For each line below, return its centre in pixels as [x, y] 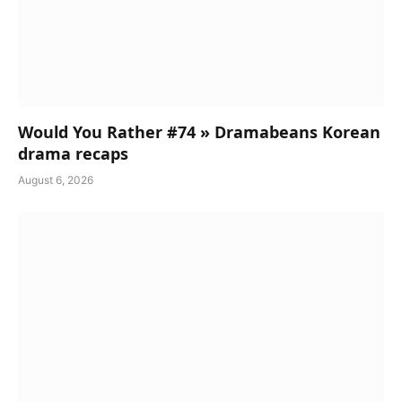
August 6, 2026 [56, 180]
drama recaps [73, 153]
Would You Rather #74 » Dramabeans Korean [199, 132]
